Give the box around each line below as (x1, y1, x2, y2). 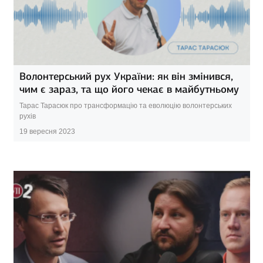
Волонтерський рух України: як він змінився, (19, 69, 233, 83)
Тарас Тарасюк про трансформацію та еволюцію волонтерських (19, 101, 232, 110)
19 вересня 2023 (19, 127, 75, 136)
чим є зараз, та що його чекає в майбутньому (19, 82, 239, 96)
